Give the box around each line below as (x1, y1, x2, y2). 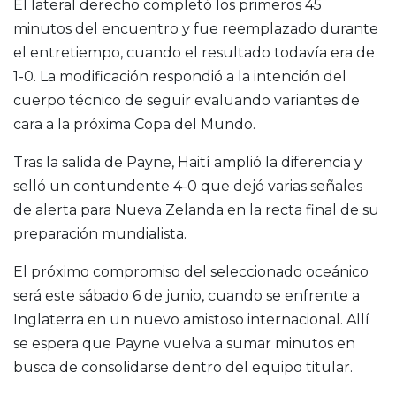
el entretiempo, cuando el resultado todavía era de (13, 44, 375, 62)
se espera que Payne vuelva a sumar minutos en (13, 335, 355, 353)
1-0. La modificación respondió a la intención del (13, 68, 346, 86)
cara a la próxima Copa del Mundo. (13, 116, 255, 133)
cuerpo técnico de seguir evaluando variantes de (13, 92, 360, 110)
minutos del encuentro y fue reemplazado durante (13, 20, 378, 38)
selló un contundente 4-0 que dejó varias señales (13, 178, 362, 195)
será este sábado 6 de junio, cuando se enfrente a (13, 287, 360, 305)
